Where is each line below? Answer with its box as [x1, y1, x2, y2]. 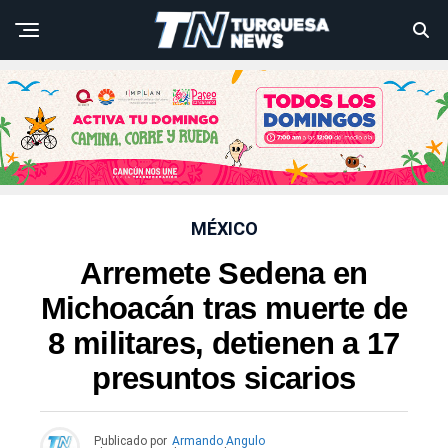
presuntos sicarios [92, 361, 356, 397]
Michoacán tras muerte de [40, 291, 408, 327]
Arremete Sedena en [80, 256, 368, 292]
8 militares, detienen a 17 [48, 326, 400, 362]
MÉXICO [190, 218, 258, 240]
